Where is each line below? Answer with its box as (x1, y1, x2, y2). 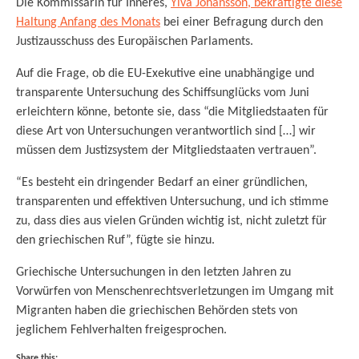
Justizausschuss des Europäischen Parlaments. (16, 35, 253, 49)
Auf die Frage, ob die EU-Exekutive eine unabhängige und (16, 67, 314, 81)
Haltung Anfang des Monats (16, 16, 160, 30)
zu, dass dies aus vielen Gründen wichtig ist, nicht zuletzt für (16, 215, 327, 228)
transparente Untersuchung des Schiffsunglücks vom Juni (16, 87, 309, 100)
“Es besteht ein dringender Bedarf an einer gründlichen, (16, 176, 308, 190)
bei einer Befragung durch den (160, 16, 323, 30)
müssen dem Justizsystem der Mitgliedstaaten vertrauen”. (16, 144, 317, 158)
